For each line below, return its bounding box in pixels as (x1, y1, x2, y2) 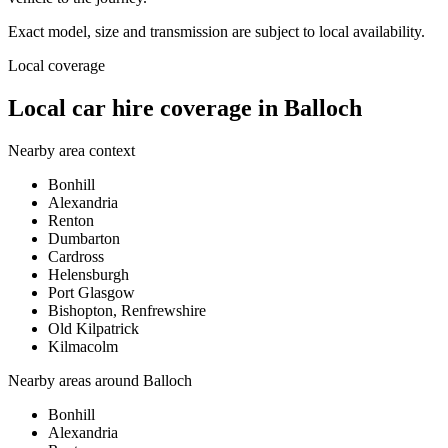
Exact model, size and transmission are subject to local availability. (8, 22, 425, 40)
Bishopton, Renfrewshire (48, 301, 206, 319)
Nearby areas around (8, 371, 143, 389)
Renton (48, 211, 94, 229)
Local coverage (8, 56, 105, 74)
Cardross (48, 247, 104, 265)
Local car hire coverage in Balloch (8, 94, 362, 121)
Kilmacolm (48, 337, 118, 355)
